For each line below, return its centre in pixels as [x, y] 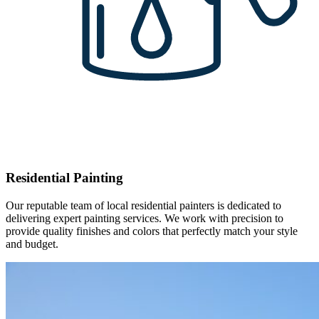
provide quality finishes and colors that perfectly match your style [152, 231]
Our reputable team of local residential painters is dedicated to [143, 205]
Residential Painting [64, 178]
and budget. [32, 244]
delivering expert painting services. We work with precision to [145, 218]
